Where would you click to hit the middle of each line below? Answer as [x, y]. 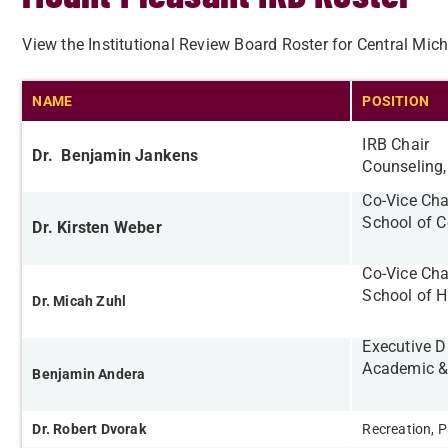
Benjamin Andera [89, 374]
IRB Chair [396, 144]
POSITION [395, 101]
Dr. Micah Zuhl [81, 301]
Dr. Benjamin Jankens [115, 155]
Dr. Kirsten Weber [97, 227]
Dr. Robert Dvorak [90, 429]
